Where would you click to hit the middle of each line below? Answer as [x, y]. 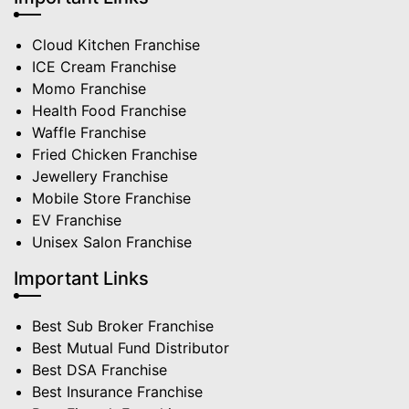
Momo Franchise [89, 89]
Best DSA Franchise [100, 370]
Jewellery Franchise [100, 177]
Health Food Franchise [109, 111]
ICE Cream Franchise [104, 67]
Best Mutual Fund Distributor [131, 348]
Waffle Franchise [89, 133]
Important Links [81, 279]
